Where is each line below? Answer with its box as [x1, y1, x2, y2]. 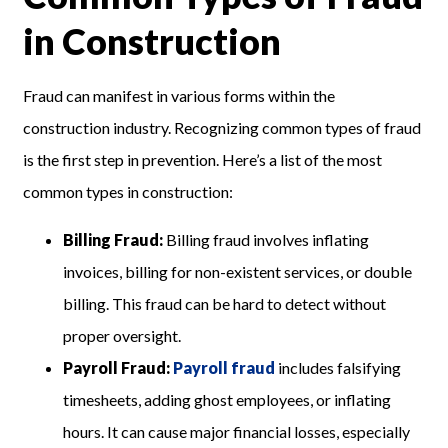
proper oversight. [63, 326, 182, 346]
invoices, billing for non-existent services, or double [63, 262, 413, 282]
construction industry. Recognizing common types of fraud [23, 118, 422, 138]
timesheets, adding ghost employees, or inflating [63, 390, 392, 410]
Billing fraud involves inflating [166, 230, 370, 250]
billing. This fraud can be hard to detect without [63, 294, 387, 314]
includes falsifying [275, 358, 402, 378]
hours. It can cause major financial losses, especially [63, 422, 411, 442]
